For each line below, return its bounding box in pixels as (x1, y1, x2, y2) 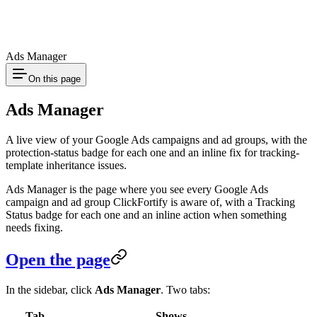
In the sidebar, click (6, 283, 95, 296)
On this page (28, 74, 81, 84)
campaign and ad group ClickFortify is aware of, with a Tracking (6, 195, 295, 208)
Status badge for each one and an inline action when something (6, 208, 287, 221)
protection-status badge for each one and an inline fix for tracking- (6, 146, 299, 158)
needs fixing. (6, 221, 63, 234)
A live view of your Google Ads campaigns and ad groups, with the (6, 133, 307, 146)
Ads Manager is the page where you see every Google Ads (6, 183, 268, 195)
